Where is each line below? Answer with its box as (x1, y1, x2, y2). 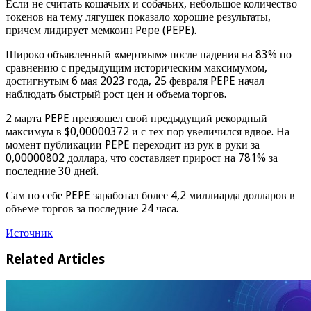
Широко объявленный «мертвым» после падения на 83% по (6, 47, 292, 61)
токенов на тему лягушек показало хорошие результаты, (6, 10, 271, 24)
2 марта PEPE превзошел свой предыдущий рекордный (6, 111, 267, 125)
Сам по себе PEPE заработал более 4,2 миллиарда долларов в (6, 188, 295, 202)
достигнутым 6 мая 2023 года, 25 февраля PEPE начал (6, 74, 264, 87)
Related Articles (6, 252, 105, 267)
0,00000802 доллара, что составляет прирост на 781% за (6, 151, 278, 165)
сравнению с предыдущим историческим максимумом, (6, 60, 267, 74)
